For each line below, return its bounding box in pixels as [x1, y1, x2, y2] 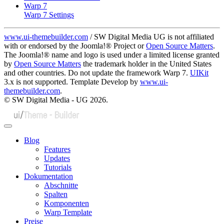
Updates [44, 153, 70, 162]
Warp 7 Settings [24, 10, 74, 19]
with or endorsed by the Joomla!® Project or [4, 41, 146, 50]
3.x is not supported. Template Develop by [4, 77, 140, 86]
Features [44, 144, 70, 153]
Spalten [44, 189, 67, 198]
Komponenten [44, 198, 89, 207]
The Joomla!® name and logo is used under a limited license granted [4, 50, 219, 59]
